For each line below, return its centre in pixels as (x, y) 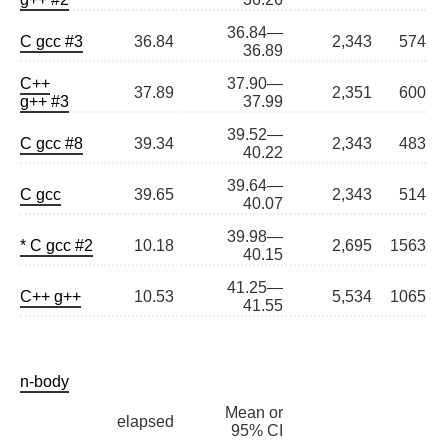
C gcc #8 (51, 144)
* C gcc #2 (56, 246)
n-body (44, 382)
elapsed (145, 422)
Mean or (254, 413)
